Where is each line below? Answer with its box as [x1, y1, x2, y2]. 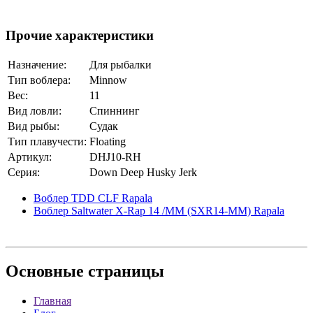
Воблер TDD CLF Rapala [34, 192, 152, 204]
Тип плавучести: [8, 136, 87, 147]
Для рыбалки [89, 59, 152, 71]
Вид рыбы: [8, 120, 59, 132]
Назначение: [8, 59, 66, 71]
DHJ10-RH [89, 151, 141, 163]
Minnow [89, 74, 127, 86]
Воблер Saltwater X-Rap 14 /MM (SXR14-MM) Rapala [34, 205, 284, 217]
